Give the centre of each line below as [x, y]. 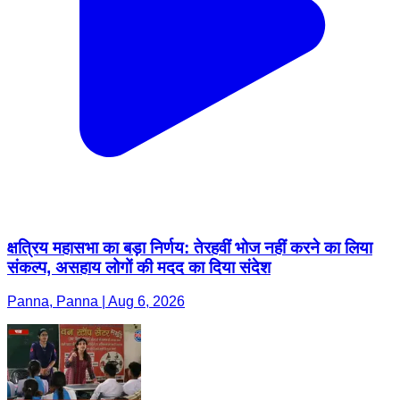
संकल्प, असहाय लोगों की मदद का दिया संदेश [139, 267]
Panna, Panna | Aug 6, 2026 [96, 302]
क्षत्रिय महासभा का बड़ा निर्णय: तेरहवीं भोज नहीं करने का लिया [190, 247]
